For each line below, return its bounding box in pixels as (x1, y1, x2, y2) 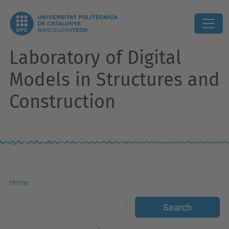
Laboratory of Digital (9, 47, 181, 69)
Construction (9, 90, 116, 113)
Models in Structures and (9, 68, 220, 91)
